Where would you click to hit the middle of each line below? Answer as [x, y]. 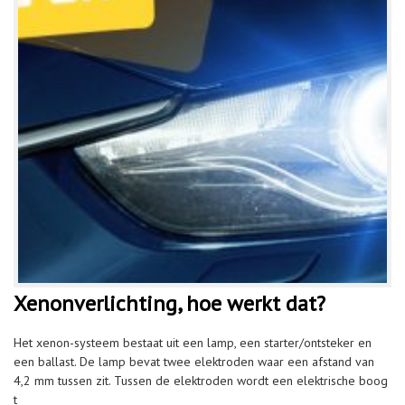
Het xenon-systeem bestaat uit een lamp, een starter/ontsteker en [193, 343]
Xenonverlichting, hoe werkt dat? [170, 303]
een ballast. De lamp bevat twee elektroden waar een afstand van [194, 362]
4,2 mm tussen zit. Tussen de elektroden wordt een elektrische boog [201, 381]
